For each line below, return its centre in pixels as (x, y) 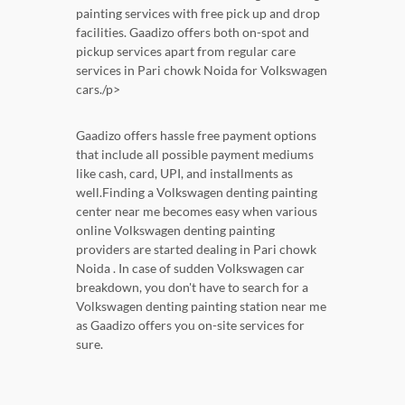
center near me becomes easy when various (197, 211)
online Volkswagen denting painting (175, 230)
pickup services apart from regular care (186, 51)
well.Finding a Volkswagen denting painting (197, 192)
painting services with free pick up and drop (198, 13)
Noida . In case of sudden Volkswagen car (190, 268)
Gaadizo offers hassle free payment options (196, 135)
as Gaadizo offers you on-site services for (190, 325)
